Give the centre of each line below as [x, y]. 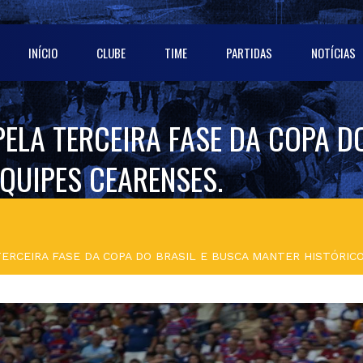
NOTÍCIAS [333, 53]
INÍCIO [43, 53]
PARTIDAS [249, 53]
